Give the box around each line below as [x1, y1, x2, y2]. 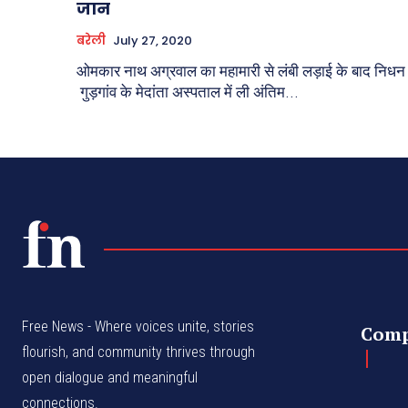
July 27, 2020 [113, 32, 192, 50]
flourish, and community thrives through [22, 343, 255, 362]
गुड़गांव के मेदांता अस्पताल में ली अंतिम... [76, 83, 299, 102]
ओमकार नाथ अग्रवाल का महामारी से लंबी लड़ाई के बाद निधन [76, 62, 405, 81]
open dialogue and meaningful [22, 369, 198, 387]
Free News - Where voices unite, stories [22, 318, 254, 336]
